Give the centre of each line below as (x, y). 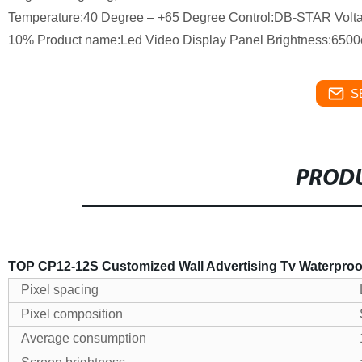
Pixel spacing (59, 290)
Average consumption (83, 338)
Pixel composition (72, 314)
